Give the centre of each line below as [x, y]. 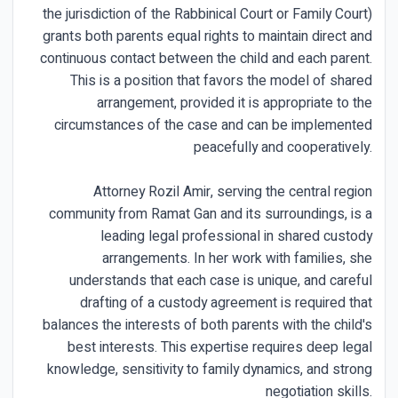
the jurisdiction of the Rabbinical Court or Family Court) [207, 14]
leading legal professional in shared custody [236, 236]
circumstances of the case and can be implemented [213, 125]
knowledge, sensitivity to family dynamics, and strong [210, 369]
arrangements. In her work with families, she [237, 258]
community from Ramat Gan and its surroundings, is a [211, 214]
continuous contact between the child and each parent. [206, 58]
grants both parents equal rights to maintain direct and [207, 36]
